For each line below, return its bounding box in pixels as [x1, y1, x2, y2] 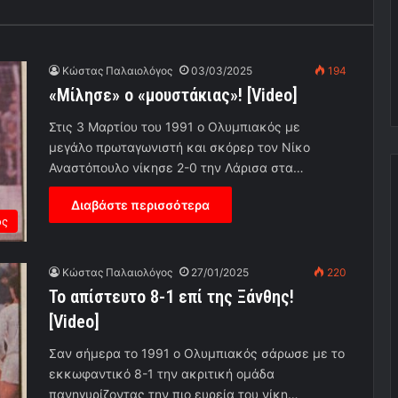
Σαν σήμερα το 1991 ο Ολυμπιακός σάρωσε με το [49, 346, 345, 362]
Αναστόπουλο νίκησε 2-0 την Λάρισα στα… [49, 160, 304, 175]
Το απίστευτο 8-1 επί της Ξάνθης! [49, 286, 294, 308]
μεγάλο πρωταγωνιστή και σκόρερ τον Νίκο [49, 139, 310, 155]
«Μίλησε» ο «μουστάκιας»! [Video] [49, 84, 298, 106]
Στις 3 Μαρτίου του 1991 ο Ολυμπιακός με [49, 119, 300, 134]
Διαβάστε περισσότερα [71, 197, 210, 212]
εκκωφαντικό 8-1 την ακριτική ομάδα [49, 366, 275, 382]
